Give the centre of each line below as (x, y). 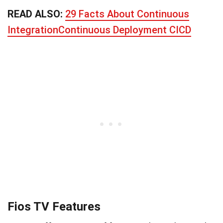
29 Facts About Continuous (127, 14)
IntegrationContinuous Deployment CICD (99, 30)
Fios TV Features (54, 206)
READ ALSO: (36, 14)
